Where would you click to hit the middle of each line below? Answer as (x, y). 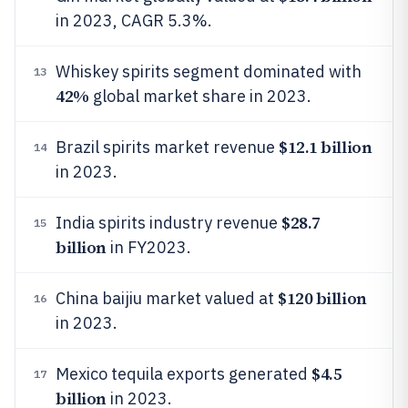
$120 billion (322, 298)
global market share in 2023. (200, 96)
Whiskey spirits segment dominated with (209, 71)
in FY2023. (148, 247)
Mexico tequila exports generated (184, 374)
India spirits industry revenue (168, 223)
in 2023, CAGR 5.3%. (134, 20)
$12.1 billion (326, 147)
